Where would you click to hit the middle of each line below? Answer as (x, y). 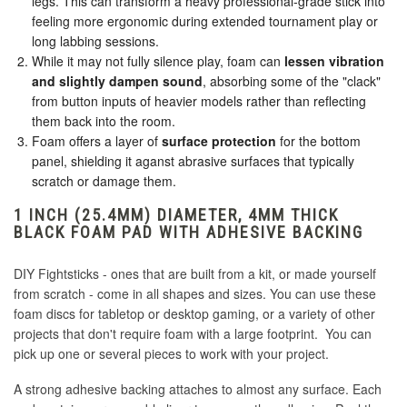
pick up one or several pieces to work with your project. (171, 354)
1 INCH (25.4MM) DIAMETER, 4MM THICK (176, 215)
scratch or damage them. (106, 181)
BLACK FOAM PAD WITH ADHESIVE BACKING (189, 233)
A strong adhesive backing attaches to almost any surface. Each (198, 389)
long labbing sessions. (95, 41)
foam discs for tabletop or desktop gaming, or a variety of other (194, 314)
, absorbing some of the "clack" (292, 81)
